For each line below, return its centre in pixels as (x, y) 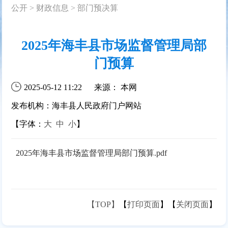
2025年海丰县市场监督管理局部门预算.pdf (91, 153)
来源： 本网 (116, 87)
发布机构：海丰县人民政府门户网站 (77, 105)
